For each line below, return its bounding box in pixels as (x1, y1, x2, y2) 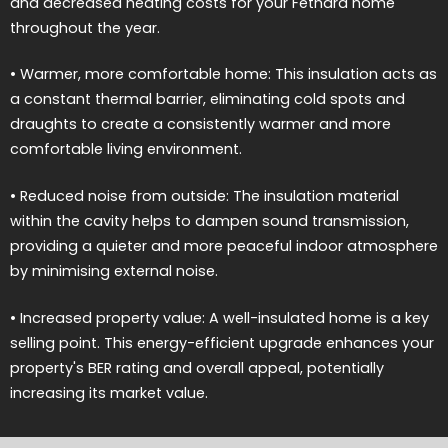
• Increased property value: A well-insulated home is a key (10, 307, 429, 328)
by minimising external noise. (10, 260, 218, 281)
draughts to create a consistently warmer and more (10, 114, 391, 135)
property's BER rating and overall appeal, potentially (10, 357, 384, 378)
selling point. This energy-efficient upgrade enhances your (10, 332, 434, 353)
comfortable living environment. (10, 139, 242, 160)
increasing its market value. (10, 382, 208, 403)
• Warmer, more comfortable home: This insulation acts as (10, 64, 437, 85)
